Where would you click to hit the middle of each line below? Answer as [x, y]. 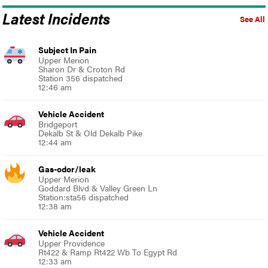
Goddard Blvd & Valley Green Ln [98, 188]
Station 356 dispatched [81, 77]
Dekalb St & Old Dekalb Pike [91, 133]
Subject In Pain [68, 49]
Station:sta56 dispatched [84, 197]
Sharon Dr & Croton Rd [82, 68]
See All [252, 19]
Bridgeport [58, 124]
